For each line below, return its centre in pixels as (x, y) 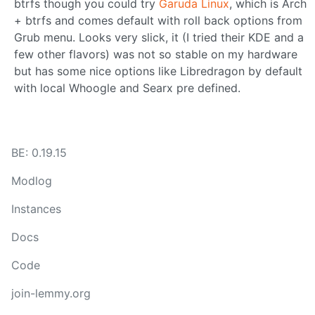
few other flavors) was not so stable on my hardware (156, 54)
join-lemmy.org (51, 293)
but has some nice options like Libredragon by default (158, 71)
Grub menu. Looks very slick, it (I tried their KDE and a (159, 37)
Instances (36, 209)
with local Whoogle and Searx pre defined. (127, 88)
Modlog (32, 181)
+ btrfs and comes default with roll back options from (158, 20)
